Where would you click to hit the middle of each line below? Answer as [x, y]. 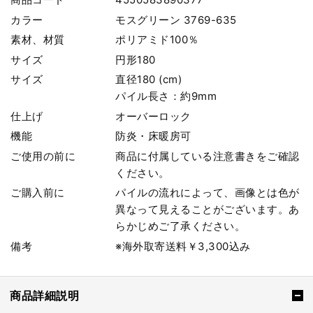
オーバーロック [153, 116]
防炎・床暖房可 [153, 136]
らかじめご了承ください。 [181, 226]
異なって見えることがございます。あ [208, 210]
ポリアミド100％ [157, 40]
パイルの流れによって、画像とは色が [208, 193]
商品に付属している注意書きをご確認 [208, 156]
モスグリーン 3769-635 [176, 20]
